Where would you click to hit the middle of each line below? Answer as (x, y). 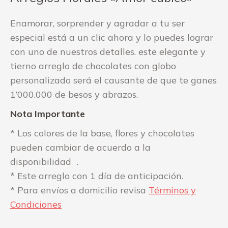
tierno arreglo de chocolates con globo (93, 66)
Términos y (172, 190)
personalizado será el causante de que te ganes (113, 80)
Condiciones (36, 204)
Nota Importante (48, 113)
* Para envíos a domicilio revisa (79, 190)
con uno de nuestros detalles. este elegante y (108, 51)
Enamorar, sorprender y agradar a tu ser (97, 23)
